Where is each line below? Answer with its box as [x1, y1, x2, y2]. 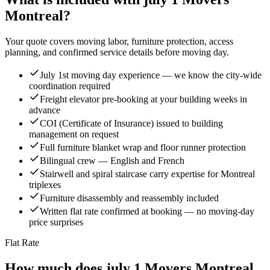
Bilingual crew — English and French [40, 155, 184, 166]
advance [29, 105, 60, 116]
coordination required [29, 81, 110, 92]
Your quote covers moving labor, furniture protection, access [5, 36, 233, 47]
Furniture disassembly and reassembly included [40, 193, 219, 204]
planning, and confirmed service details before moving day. [5, 47, 229, 58]
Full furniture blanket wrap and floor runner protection [40, 142, 246, 153]
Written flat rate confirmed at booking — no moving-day [40, 206, 254, 217]
